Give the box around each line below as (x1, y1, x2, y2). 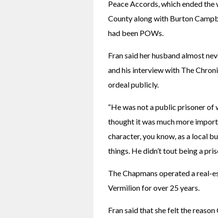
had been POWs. (108, 28, 163, 37)
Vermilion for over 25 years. (108, 183, 200, 192)
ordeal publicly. (108, 80, 159, 89)
